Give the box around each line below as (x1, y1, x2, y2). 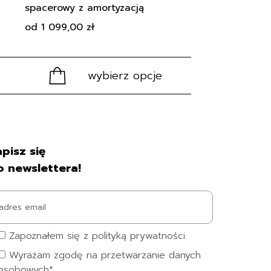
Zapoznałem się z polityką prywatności (8, 228, 185, 243)
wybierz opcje (87, 67, 162, 84)
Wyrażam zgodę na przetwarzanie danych (8, 247, 201, 263)
